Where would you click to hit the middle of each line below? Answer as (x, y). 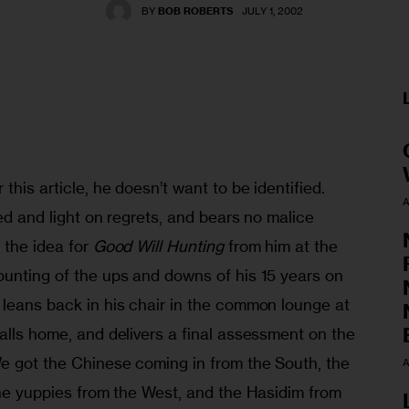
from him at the (283, 246)
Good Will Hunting (158, 246)
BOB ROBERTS (196, 11)
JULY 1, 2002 (273, 11)
